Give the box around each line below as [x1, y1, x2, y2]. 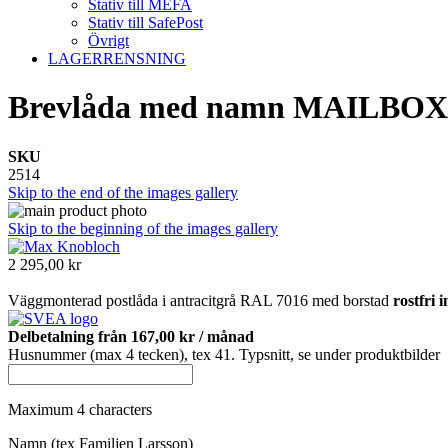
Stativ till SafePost [88, 14, 203, 31]
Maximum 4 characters [8, 400, 152, 418]
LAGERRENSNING [48, 50, 186, 67]
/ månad [195, 327, 254, 345]
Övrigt [88, 32, 129, 49]
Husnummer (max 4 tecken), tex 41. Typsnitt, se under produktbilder [8, 345, 440, 363]
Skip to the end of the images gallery [8, 183, 238, 201]
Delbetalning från [8, 327, 131, 345]
